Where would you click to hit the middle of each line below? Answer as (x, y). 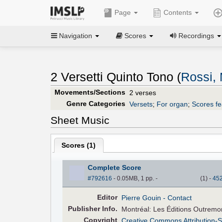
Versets (141, 104)
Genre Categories (96, 103)
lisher (90, 208)
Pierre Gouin (141, 197)
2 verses (143, 92)
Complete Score (114, 167)
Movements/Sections (90, 92)
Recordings (196, 35)
